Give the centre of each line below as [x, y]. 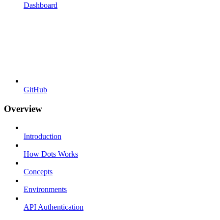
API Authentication [54, 207]
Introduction [42, 137]
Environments [45, 190]
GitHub [35, 89]
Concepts [38, 172]
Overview [23, 109]
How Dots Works [51, 154]
